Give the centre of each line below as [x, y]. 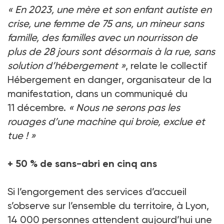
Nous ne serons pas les [128, 108]
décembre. [43, 108]
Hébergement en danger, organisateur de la [109, 80]
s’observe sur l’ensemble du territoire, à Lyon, [108, 206]
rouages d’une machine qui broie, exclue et [106, 122]
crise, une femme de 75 [60, 24]
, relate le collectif [166, 66]
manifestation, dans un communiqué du [97, 94]
